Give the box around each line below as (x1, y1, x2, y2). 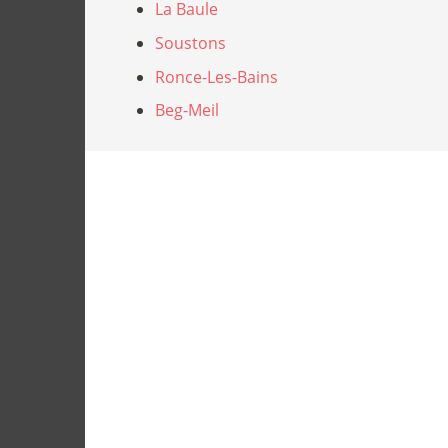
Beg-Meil (155, 99, 219, 122)
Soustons (155, 31, 226, 54)
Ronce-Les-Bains (155, 65, 278, 88)
